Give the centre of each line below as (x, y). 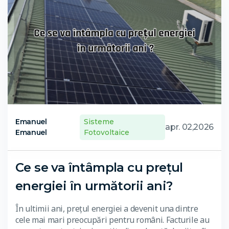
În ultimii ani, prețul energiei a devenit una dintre (107, 209)
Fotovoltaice (107, 133)
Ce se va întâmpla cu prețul (99, 168)
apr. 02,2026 (189, 127)
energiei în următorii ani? (94, 186)
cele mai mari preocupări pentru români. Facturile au (112, 220)
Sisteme (99, 122)
